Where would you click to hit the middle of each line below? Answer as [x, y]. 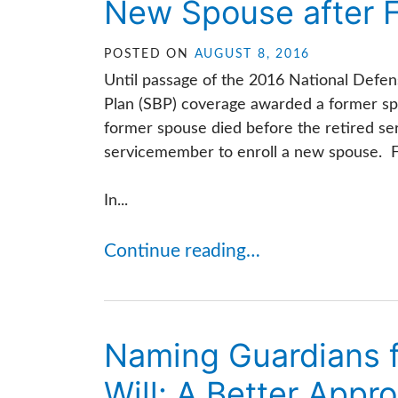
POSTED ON [149, 54]
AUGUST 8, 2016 [252, 54]
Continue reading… [182, 251]
